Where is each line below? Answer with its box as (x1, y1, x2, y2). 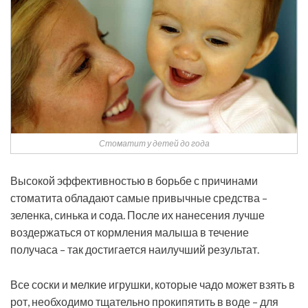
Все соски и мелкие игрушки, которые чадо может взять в (10, 278, 295, 291)
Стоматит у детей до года (98, 138, 210, 149)
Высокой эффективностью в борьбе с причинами (10, 174, 258, 188)
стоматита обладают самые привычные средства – (10, 191, 267, 205)
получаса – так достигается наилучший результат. (10, 243, 259, 256)
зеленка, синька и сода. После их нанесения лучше (10, 208, 265, 222)
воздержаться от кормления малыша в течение (10, 225, 249, 239)
